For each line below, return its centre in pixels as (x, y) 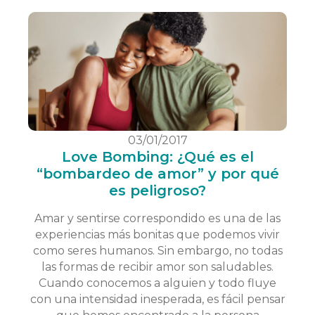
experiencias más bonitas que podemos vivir (157, 234)
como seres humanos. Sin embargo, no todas (157, 250)
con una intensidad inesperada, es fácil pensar (157, 299)
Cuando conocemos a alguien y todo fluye (157, 283)
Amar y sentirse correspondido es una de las (157, 218)
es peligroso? (157, 190)
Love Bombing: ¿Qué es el (157, 156)
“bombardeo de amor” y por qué (157, 173)
